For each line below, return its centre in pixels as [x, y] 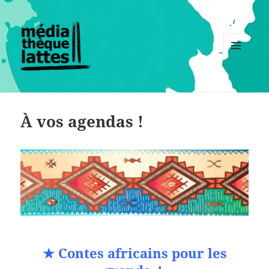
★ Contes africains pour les [134, 253]
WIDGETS [240, 83]
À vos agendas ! [82, 122]
